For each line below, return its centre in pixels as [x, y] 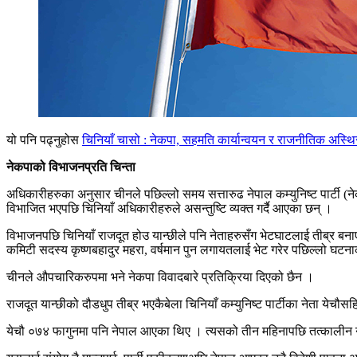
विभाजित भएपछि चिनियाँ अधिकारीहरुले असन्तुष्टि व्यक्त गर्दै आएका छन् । [169, 208]
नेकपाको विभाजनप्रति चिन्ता [71, 167]
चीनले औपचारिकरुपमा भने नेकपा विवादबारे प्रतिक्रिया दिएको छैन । [160, 277]
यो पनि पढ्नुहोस [44, 139]
